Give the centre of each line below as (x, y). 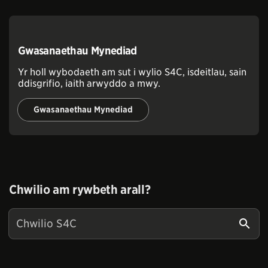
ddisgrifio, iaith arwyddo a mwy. (89, 83)
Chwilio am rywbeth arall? (80, 190)
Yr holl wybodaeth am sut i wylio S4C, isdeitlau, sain (132, 72)
